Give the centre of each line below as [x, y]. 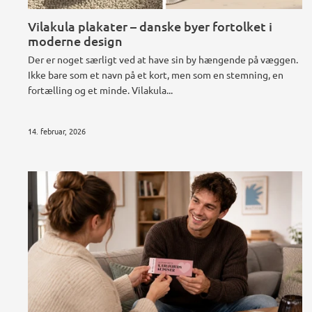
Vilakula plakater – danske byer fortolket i [150, 26]
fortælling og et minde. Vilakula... [100, 89]
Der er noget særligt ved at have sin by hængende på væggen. [163, 59]
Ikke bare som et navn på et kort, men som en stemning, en [156, 74]
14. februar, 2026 [57, 131]
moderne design [75, 40]
